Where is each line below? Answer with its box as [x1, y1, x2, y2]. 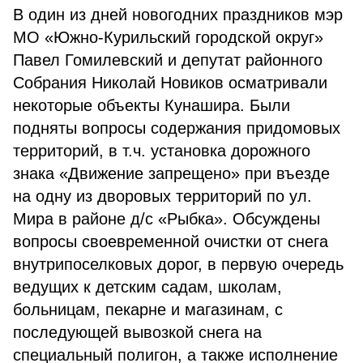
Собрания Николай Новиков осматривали [13, 74, 327, 92]
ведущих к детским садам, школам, [13, 278, 282, 296]
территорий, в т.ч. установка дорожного [13, 142, 310, 160]
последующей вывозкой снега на [13, 323, 262, 341]
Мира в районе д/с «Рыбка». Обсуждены [13, 210, 320, 228]
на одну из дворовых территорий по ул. [13, 187, 312, 205]
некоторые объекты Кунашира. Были [13, 96, 290, 114]
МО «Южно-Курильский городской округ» [13, 28, 323, 46]
